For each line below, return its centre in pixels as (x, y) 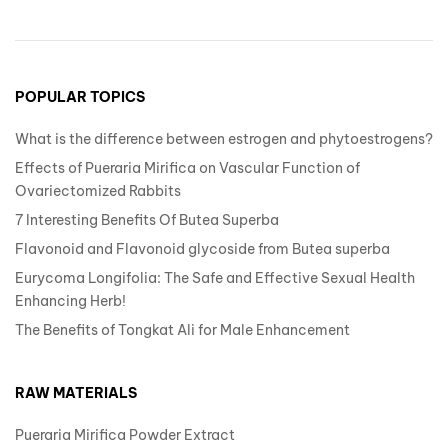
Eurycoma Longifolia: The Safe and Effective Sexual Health (215, 277)
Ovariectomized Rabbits (98, 190)
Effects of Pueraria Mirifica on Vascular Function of (187, 167)
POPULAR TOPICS (80, 96)
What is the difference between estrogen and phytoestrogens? (224, 138)
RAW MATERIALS (76, 392)
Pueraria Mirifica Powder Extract (125, 434)
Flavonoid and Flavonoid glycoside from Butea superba (202, 248)
